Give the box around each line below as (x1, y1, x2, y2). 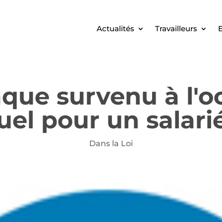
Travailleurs (155, 24, 197, 33)
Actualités (96, 24, 134, 33)
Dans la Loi (89, 138, 133, 148)
